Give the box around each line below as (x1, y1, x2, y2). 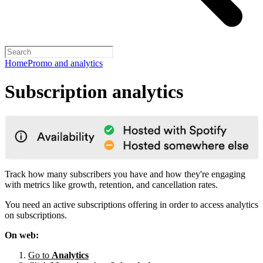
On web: (5, 230, 39, 240)
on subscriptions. (5, 210, 67, 220)
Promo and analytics (28, 58, 103, 68)
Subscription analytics (5, 81, 183, 103)
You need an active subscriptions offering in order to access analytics (5, 199, 258, 210)
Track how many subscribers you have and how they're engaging (5, 168, 245, 179)
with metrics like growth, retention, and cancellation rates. (5, 179, 218, 190)
